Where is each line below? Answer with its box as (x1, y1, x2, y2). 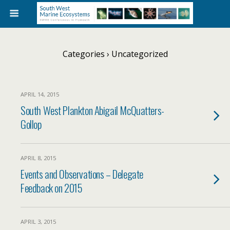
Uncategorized (109, 48, 168, 60)
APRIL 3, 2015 (21, 218, 56, 225)
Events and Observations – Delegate (21, 166, 143, 182)
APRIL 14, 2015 (21, 90, 59, 98)
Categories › (62, 48, 109, 60)
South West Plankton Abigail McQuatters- (21, 102, 164, 118)
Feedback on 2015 (21, 180, 83, 196)
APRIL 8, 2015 (21, 154, 56, 162)
